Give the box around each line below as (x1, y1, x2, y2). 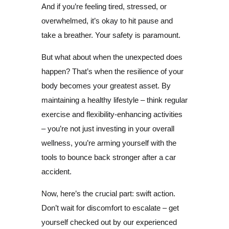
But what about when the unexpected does (41, 52, 182, 61)
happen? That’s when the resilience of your (41, 66, 184, 76)
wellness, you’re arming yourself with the (41, 138, 176, 147)
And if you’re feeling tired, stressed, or (41, 2, 167, 11)
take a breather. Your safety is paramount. (41, 30, 180, 39)
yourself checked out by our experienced (41, 217, 177, 226)
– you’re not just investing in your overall (41, 124, 174, 133)
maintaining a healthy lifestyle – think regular (41, 95, 188, 104)
